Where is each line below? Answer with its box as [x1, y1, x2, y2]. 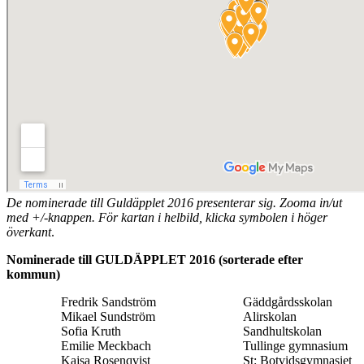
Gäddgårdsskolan [243, 294, 332, 309]
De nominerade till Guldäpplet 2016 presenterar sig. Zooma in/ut [6, 195, 342, 210]
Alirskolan [243, 309, 297, 323]
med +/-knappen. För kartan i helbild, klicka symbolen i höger [6, 210, 327, 224]
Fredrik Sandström [61, 294, 156, 309]
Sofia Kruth [61, 323, 121, 338]
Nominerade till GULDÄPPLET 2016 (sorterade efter [6, 252, 303, 266]
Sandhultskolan [243, 323, 322, 338]
